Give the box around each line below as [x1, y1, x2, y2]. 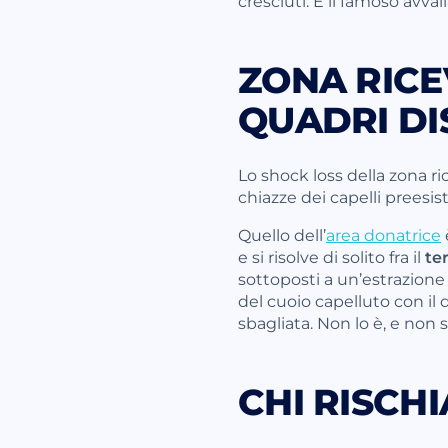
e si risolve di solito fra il [238, 245, 425, 267]
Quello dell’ [238, 223, 326, 245]
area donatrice [326, 223, 441, 245]
